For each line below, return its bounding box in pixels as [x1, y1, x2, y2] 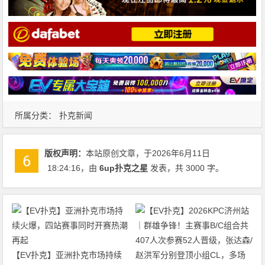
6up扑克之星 [99, 163, 148, 173]
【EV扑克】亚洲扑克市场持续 [12, 250, 122, 260]
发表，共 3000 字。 [148, 163, 224, 173]
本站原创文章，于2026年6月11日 [86, 148, 211, 159]
